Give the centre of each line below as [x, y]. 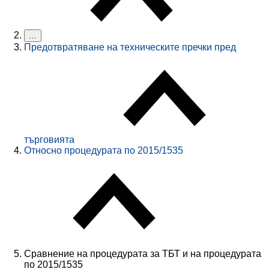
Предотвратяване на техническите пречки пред [130, 47]
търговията [49, 140]
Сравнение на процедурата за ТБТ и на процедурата [143, 254]
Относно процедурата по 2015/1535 [104, 151]
